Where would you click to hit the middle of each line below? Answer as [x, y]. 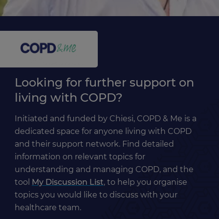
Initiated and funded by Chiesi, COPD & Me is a [106, 119]
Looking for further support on [104, 83]
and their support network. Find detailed [94, 144]
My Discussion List [68, 182]
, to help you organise [145, 182]
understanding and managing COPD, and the [104, 170]
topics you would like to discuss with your [96, 195]
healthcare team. [48, 208]
